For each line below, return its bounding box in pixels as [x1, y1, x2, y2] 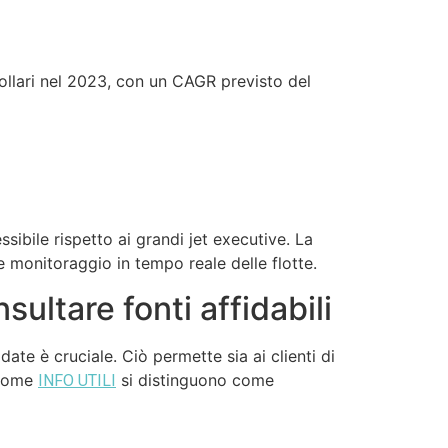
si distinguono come [116, 369, 274, 390]
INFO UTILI [38, 370, 116, 390]
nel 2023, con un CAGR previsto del [35, 71, 311, 92]
